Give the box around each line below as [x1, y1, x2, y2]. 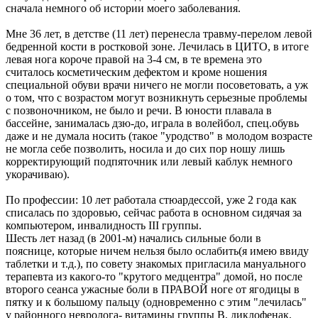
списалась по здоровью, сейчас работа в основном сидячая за [6, 207, 302, 219]
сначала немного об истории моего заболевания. [6, 2, 241, 15]
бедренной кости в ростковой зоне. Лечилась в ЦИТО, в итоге [6, 40, 309, 53]
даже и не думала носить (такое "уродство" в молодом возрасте [6, 130, 312, 143]
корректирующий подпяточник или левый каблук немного [6, 155, 292, 168]
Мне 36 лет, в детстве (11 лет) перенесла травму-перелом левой [6, 28, 312, 40]
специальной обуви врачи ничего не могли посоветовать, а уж [6, 79, 308, 92]
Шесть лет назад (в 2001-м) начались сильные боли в [6, 232, 261, 245]
